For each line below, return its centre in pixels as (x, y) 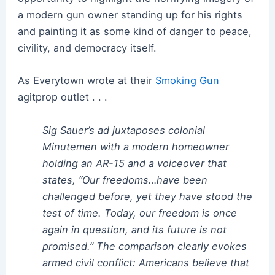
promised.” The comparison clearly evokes (144, 246)
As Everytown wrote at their (86, 81)
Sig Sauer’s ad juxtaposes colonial (123, 130)
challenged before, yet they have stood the (147, 196)
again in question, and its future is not (134, 229)
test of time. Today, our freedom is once (139, 213)
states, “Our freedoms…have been (125, 180)
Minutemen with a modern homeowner (135, 146)
